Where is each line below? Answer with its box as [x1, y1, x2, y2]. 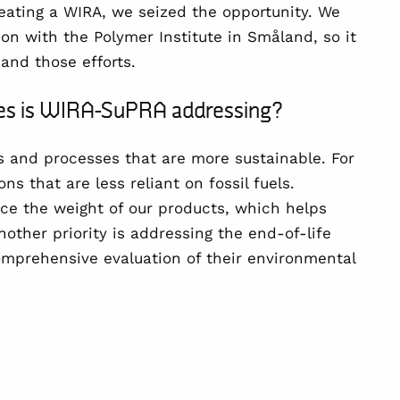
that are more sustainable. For [119, 149, 354, 167]
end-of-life [247, 224, 331, 242]
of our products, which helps [103, 199, 327, 217]
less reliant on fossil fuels [95, 174, 290, 192]
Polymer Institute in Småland [93, 28, 313, 46]
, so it [312, 28, 356, 46]
